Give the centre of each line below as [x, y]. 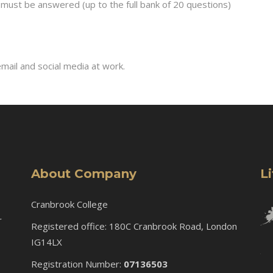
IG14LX [46, 242]
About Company [83, 174]
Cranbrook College [69, 204]
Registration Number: [77, 264]
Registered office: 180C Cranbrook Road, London [135, 226]
